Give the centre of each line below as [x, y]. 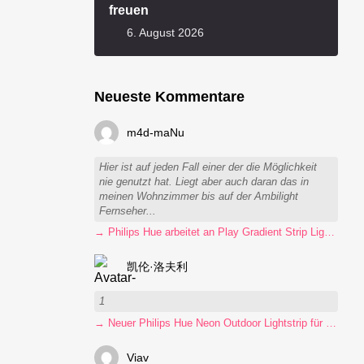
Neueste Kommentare [169, 97]
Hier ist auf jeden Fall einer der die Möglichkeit [208, 167]
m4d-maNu [156, 133]
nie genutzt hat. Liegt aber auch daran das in [204, 182]
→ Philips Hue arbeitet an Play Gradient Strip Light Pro [329, 233]
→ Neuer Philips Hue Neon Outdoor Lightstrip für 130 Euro [331, 323]
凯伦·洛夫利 [158, 267]
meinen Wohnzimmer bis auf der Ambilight [199, 196]
